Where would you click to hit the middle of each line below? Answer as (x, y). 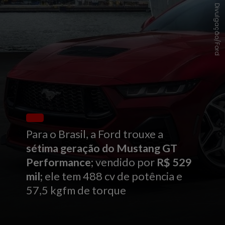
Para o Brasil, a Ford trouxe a (96, 134)
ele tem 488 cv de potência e (113, 176)
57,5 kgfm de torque (76, 190)
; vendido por (124, 162)
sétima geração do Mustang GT (102, 148)
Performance (59, 162)
